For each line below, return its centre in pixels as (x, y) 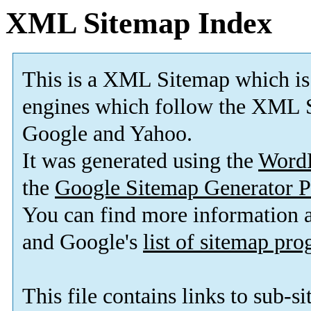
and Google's (83, 242)
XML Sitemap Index (139, 23)
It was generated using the (140, 161)
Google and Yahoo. (107, 134)
